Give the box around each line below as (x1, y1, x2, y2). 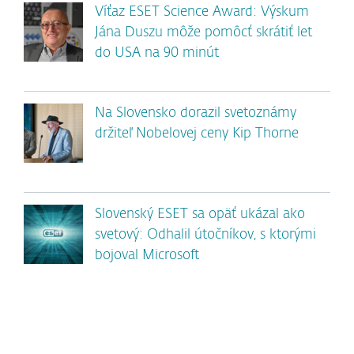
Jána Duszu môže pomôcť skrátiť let (95, 26, 312, 40)
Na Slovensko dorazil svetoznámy (95, 107, 296, 120)
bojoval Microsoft (95, 249, 199, 262)
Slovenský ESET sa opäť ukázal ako (95, 208, 305, 221)
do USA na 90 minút (95, 47, 219, 60)
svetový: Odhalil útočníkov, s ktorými (95, 228, 316, 242)
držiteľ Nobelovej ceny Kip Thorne (95, 127, 299, 141)
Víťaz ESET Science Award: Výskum (95, 6, 309, 19)
